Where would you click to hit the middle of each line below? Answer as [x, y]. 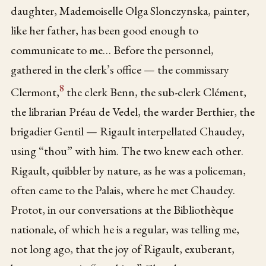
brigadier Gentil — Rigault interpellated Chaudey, [128, 131]
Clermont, [35, 92]
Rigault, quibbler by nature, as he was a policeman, [129, 170]
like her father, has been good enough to [105, 31]
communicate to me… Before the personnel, [113, 50]
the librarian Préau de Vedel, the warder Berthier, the [133, 111]
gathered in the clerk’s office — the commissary [120, 70]
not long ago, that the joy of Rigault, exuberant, [123, 248]
